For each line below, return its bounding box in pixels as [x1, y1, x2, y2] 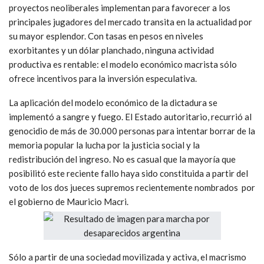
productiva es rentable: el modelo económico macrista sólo [9, 58, 237, 70]
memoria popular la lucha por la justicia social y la [9, 139, 200, 150]
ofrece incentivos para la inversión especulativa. [9, 72, 197, 84]
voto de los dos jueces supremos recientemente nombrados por [9, 181, 255, 193]
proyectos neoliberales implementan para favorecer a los [9, 2, 230, 13]
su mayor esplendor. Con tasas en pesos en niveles [9, 30, 203, 41]
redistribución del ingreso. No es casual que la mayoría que [9, 153, 236, 164]
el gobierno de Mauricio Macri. [9, 196, 128, 207]
